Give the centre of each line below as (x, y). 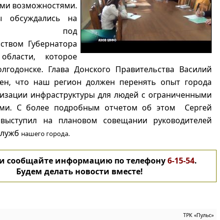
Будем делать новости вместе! (79, 171)
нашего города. (45, 134)
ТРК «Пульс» (199, 215)
